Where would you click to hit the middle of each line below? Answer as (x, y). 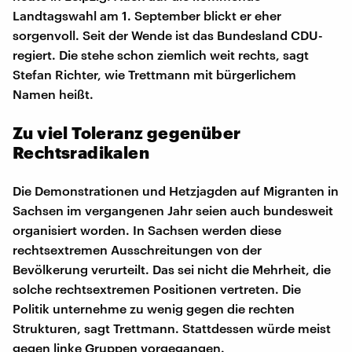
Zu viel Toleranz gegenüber (127, 132)
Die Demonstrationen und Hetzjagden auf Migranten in (176, 190)
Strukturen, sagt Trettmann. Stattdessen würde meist (172, 328)
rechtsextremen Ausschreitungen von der (137, 249)
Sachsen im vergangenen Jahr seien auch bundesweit (173, 210)
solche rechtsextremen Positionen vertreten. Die (157, 288)
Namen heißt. (53, 93)
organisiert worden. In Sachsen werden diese (147, 229)
